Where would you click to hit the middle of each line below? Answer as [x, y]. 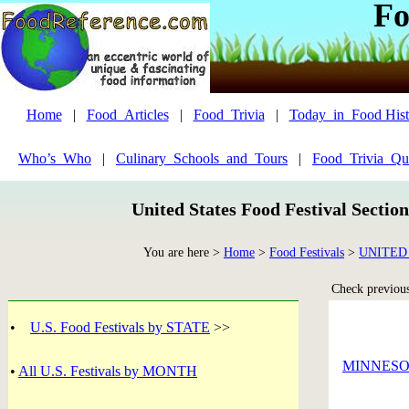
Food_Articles [127, 115]
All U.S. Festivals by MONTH [108, 371]
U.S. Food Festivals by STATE [120, 327]
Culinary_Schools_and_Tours [202, 158]
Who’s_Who [55, 158]
